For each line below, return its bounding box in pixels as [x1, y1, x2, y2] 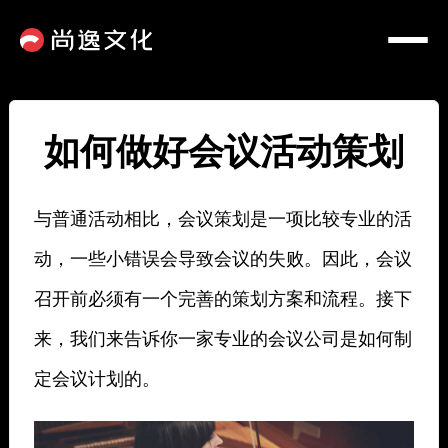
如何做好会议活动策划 [43, 123, 404, 175]
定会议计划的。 [33, 364, 160, 390]
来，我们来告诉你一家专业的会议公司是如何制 [33, 324, 412, 350]
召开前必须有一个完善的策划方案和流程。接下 [33, 284, 412, 310]
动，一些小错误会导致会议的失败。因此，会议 [33, 244, 412, 270]
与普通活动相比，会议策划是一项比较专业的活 [33, 204, 412, 230]
